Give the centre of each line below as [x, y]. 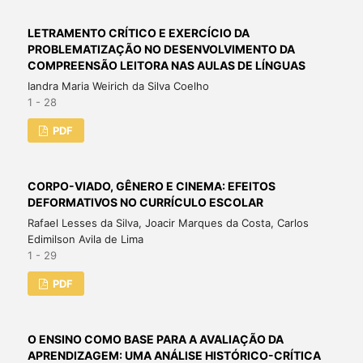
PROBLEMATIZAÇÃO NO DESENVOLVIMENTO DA [161, 49]
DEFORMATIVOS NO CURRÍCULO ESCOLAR [145, 203]
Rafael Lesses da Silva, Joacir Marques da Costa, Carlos [168, 223]
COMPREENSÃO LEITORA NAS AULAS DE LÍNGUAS [166, 66]
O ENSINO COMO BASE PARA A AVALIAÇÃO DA [155, 340]
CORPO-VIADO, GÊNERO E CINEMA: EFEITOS [151, 186]
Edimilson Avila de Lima [85, 239]
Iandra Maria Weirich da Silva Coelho [118, 86]
